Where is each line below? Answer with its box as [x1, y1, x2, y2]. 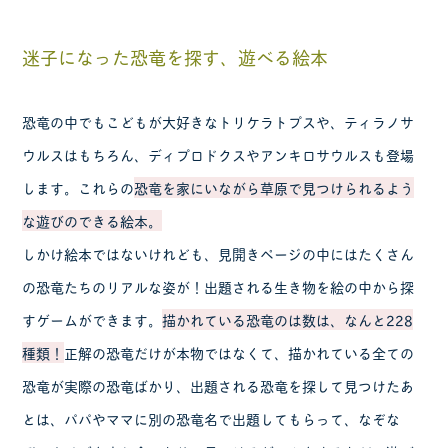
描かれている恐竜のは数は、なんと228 [162, 309, 414, 331]
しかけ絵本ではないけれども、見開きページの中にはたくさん [22, 243, 415, 265]
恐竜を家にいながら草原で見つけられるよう [134, 177, 415, 199]
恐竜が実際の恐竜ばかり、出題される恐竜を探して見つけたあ [22, 375, 415, 397]
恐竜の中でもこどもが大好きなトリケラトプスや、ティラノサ [22, 111, 415, 133]
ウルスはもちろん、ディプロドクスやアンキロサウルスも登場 [22, 144, 415, 166]
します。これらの [22, 177, 135, 199]
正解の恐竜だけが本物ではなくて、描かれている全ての [64, 342, 415, 364]
